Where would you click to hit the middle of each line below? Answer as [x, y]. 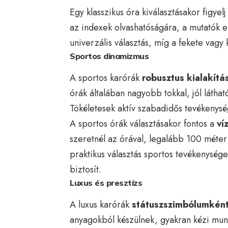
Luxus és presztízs [106, 182]
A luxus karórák [101, 205]
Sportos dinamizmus [109, 56]
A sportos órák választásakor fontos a [143, 123]
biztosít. [85, 169]
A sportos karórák [106, 78]
